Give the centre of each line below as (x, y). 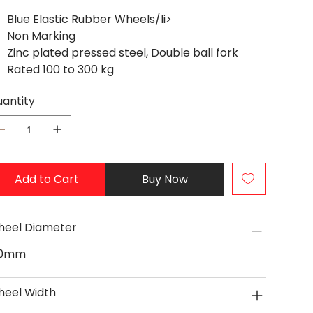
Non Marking (42, 36)
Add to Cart (47, 180)
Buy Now (165, 180)
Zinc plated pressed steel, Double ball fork (123, 53)
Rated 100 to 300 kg (61, 70)
